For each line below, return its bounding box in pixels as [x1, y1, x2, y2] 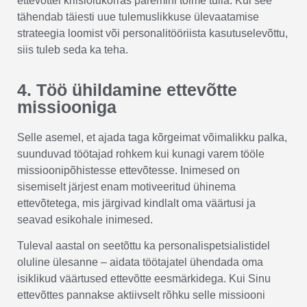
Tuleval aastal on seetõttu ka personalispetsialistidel [17, 240, 270, 252]
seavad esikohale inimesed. [17, 214, 153, 226]
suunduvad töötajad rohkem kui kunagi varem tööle [17, 148, 265, 160]
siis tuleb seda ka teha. [17, 43, 128, 56]
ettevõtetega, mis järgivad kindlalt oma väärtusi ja [17, 197, 256, 210]
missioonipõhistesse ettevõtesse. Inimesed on [17, 164, 240, 177]
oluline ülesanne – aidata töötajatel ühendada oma [17, 256, 263, 269]
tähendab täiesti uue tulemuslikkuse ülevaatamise [17, 10, 259, 23]
